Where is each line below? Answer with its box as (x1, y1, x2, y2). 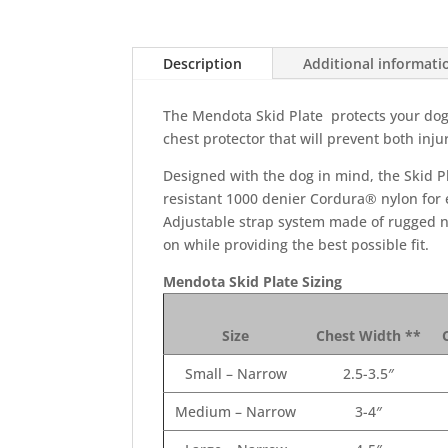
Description (163, 53, 242, 73)
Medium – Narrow (175, 401, 296, 421)
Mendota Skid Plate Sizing (163, 271, 342, 291)
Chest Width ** (315, 325, 421, 345)
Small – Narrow (184, 363, 287, 383)
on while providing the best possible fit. (163, 234, 429, 254)
